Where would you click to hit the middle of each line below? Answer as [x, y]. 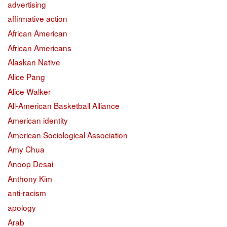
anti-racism [27, 193]
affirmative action [37, 18]
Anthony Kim [30, 178]
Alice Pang [26, 76]
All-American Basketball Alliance [64, 106]
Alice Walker [29, 91]
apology [22, 207]
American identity [38, 120]
